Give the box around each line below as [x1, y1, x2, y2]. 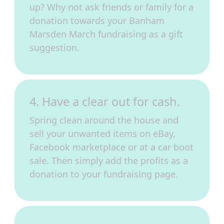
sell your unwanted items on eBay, [29, 127, 175, 139]
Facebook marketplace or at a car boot [29, 141, 193, 153]
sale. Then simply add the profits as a [29, 154, 188, 166]
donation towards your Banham [29, 14, 164, 26]
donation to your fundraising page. [29, 168, 178, 180]
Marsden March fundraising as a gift [29, 28, 183, 40]
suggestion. [29, 41, 79, 53]
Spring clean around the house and [29, 114, 178, 126]
